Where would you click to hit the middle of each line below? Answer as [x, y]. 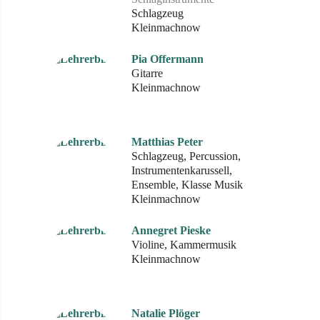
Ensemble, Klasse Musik [187, 185]
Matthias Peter [167, 142]
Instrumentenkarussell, [182, 170]
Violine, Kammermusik [184, 245]
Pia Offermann [167, 59]
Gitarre [147, 73]
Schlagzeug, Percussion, [186, 156]
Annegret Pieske [171, 230]
